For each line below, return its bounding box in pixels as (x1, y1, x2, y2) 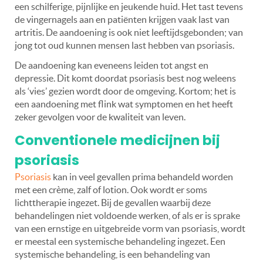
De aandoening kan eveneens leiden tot (15, 59, 174, 70)
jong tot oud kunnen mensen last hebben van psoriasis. (15, 39, 234, 50)
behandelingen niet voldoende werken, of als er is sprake (15, 210, 240, 221)
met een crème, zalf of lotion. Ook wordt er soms (15, 184, 207, 195)
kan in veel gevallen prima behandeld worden (51, 171, 233, 182)
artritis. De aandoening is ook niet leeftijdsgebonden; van (15, 26, 243, 38)
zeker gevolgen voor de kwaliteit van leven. (15, 111, 186, 122)
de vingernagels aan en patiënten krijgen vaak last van (15, 14, 230, 25)
